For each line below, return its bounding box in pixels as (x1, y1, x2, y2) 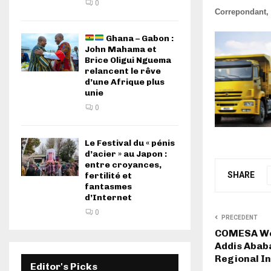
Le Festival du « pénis (85, 138, 175, 148)
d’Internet (85, 192, 132, 203)
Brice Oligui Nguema (85, 55, 171, 65)
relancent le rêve (85, 66, 161, 76)
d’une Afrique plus (85, 77, 165, 87)
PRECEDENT (221, 214, 258, 221)
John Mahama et (85, 44, 157, 54)
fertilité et (85, 171, 132, 181)
